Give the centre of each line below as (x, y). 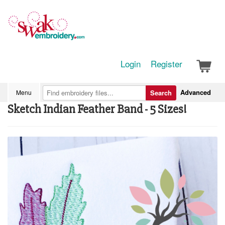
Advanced (196, 92)
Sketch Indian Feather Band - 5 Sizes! (97, 109)
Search (161, 93)
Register (166, 64)
